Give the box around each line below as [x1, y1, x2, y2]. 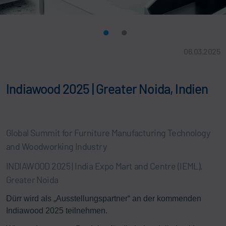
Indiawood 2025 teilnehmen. [6, 206, 109, 215]
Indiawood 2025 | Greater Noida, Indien [6, 80, 208, 96]
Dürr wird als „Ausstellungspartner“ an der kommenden [6, 194, 201, 203]
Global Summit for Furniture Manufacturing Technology [6, 127, 210, 138]
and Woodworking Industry [6, 140, 107, 152]
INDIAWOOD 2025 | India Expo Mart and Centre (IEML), [6, 160, 203, 172]
